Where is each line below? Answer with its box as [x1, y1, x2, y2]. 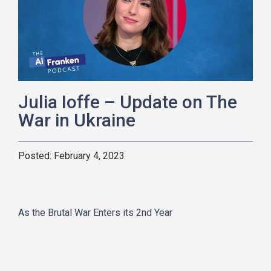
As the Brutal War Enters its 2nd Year [18, 206, 172, 218]
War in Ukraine [18, 109, 135, 131]
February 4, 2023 [54, 149, 125, 162]
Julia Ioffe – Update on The [18, 91, 237, 113]
